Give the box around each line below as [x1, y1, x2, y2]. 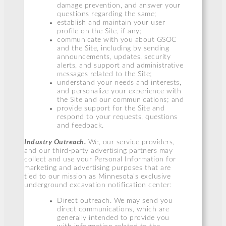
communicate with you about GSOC [57, 36, 177, 43]
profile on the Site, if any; [57, 27, 142, 35]
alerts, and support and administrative [57, 62, 183, 69]
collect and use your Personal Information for [24, 155, 176, 163]
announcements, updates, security [57, 53, 171, 61]
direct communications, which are [57, 206, 169, 213]
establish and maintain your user [57, 19, 165, 26]
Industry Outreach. [24, 137, 86, 146]
